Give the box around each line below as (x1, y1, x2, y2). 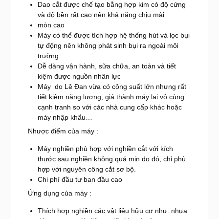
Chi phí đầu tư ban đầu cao (37, 175, 122, 183)
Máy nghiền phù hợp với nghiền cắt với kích (37, 144, 173, 153)
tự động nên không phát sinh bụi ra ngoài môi (37, 41, 178, 49)
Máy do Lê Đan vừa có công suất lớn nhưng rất (37, 82, 186, 90)
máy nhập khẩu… (37, 113, 92, 121)
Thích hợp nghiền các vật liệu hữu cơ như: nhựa (37, 206, 187, 215)
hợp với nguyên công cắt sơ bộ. (37, 165, 136, 173)
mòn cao (37, 21, 65, 29)
